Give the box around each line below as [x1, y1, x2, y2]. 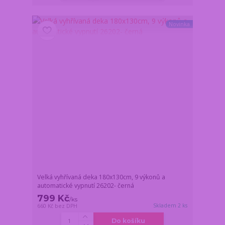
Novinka [168, 20, 190, 28]
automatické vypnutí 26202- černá [37, 181, 135, 190]
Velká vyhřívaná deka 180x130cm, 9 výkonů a [37, 173, 166, 182]
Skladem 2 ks [153, 202, 188, 209]
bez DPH [55, 202, 78, 210]
